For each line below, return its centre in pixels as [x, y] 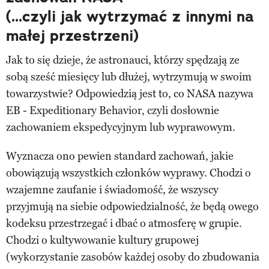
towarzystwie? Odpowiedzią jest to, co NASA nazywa [130, 93]
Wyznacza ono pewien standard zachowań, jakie [120, 156]
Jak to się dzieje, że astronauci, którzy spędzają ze [123, 60]
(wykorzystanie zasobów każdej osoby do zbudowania [133, 257]
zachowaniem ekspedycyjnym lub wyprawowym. [121, 127]
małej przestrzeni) [72, 35]
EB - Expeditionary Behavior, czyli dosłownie [113, 110]
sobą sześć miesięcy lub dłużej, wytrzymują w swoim [129, 77]
